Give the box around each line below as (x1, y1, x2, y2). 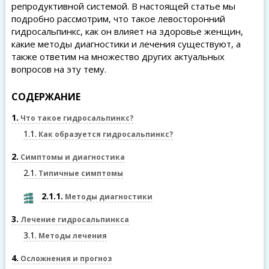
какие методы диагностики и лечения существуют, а (11, 38, 241, 50)
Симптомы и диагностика (18, 152, 125, 162)
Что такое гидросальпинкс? (18, 113, 133, 123)
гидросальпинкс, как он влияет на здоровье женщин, (11, 25, 243, 37)
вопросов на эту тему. (11, 63, 106, 75)
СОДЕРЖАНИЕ (11, 90, 80, 103)
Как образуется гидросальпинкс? (36, 129, 173, 139)
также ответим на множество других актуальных (11, 50, 225, 62)
